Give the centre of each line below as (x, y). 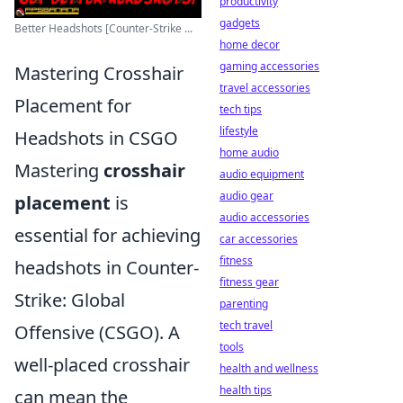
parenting (244, 304)
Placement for (73, 106)
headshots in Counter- (107, 268)
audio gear (246, 196)
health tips (246, 390)
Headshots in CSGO (96, 139)
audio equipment (262, 174)
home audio (249, 152)
